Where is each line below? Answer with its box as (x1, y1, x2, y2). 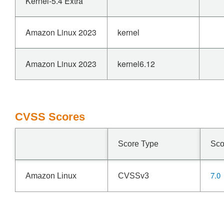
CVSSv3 (118, 171, 149, 180)
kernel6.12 (117, 58, 155, 69)
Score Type (118, 139, 158, 148)
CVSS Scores (15, 110, 85, 123)
